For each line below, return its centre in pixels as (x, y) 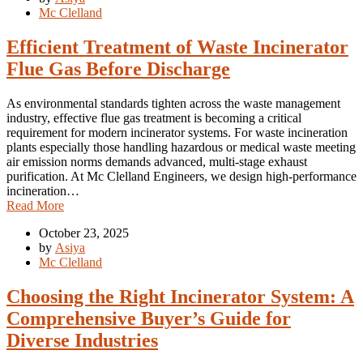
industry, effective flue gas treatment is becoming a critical (154, 118)
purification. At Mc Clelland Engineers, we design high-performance (181, 177)
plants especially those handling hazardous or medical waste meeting (181, 147)
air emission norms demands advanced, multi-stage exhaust (157, 162)
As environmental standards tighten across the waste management (173, 104)
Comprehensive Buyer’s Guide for (149, 319)
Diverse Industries (82, 341)
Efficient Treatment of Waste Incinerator (177, 47)
